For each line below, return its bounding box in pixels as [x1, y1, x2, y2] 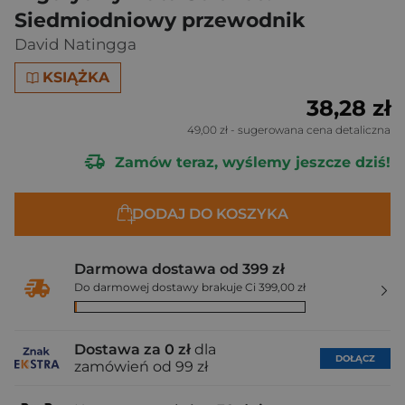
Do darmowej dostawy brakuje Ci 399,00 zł [74, 280, 306, 294]
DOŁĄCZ [335, 352, 375, 364]
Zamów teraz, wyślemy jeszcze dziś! [110, 153, 391, 171]
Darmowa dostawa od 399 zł [74, 260, 285, 278]
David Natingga [14, 35, 137, 53]
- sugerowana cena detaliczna [228, 123, 391, 137]
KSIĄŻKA [42, 69, 110, 86]
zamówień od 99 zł [74, 358, 208, 375]
